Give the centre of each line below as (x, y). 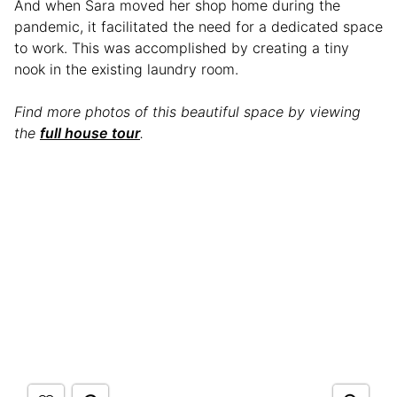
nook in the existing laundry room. (128, 69)
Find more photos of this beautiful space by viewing (187, 111)
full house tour (90, 132)
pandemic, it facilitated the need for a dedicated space (198, 26)
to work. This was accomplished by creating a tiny (182, 47)
